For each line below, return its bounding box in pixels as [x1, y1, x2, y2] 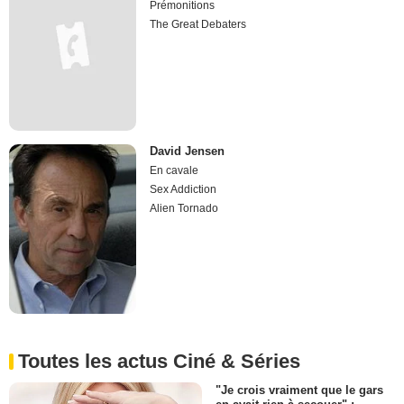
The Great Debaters [150, 18, 247, 32]
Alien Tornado [150, 201, 219, 215]
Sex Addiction [150, 182, 217, 196]
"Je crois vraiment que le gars [216, 382, 383, 397]
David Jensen [150, 143, 225, 158]
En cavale [150, 163, 199, 177]
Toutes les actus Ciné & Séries [18, 349, 300, 372]
